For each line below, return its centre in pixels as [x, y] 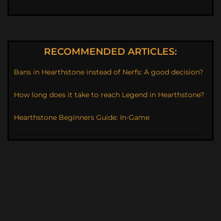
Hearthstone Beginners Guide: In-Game [82, 118]
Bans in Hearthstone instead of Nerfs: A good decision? [109, 72]
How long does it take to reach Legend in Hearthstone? [109, 95]
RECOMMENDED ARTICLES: [110, 52]
